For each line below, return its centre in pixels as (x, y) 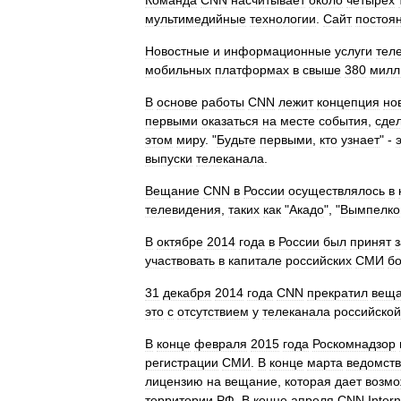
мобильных (178, 70)
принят (371, 242)
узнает (360, 140)
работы (223, 102)
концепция (348, 102)
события (343, 121)
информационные (277, 51)
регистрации (182, 363)
